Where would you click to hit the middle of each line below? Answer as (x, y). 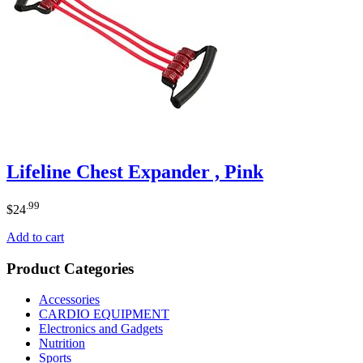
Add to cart (35, 237)
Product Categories (70, 268)
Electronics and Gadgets (101, 329)
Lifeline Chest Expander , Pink (135, 171)
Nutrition (62, 344)
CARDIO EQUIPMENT (104, 314)
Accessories (69, 300)
